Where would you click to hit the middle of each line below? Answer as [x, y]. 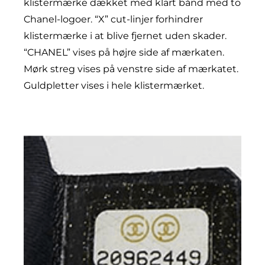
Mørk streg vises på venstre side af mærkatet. [131, 69]
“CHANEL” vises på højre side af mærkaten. [124, 53]
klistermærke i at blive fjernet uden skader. [125, 36]
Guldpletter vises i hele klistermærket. [114, 86]
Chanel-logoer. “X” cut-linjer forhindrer [113, 20]
